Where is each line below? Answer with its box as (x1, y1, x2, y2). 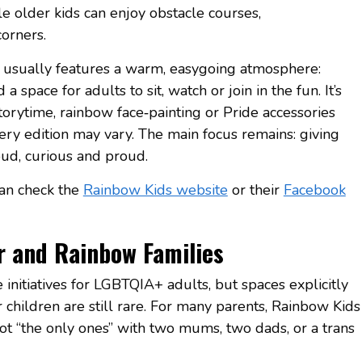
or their (227, 179, 284, 200)
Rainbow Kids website (82, 179, 228, 200)
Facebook (283, 179, 346, 200)
